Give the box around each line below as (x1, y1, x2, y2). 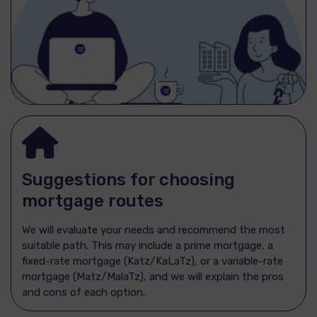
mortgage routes (22, 190, 163, 211)
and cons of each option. (22, 285, 145, 299)
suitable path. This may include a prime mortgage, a (22, 238, 273, 252)
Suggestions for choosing (22, 169, 235, 190)
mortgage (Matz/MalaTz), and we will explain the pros (22, 270, 284, 283)
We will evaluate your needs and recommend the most (22, 223, 285, 236)
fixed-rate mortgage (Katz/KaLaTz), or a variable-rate (22, 254, 283, 267)
